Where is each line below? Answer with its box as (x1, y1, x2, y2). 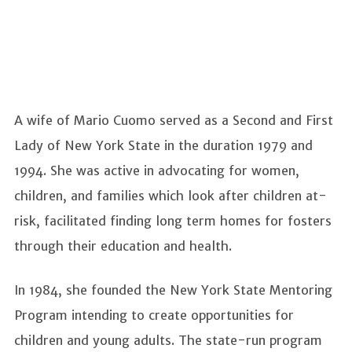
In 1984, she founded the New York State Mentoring (14, 282, 332, 299)
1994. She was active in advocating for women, (14, 163, 299, 179)
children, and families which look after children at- (14, 188, 327, 204)
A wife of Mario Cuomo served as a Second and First (14, 112, 333, 129)
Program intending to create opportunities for (14, 307, 294, 324)
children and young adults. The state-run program (14, 332, 322, 349)
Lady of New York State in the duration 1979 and (14, 137, 313, 154)
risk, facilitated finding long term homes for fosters (14, 213, 332, 229)
